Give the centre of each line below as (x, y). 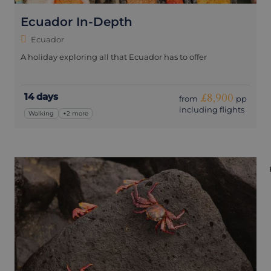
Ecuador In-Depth (77, 21)
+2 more (76, 113)
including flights (212, 110)
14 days (41, 96)
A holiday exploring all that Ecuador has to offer (114, 57)
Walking (41, 113)
